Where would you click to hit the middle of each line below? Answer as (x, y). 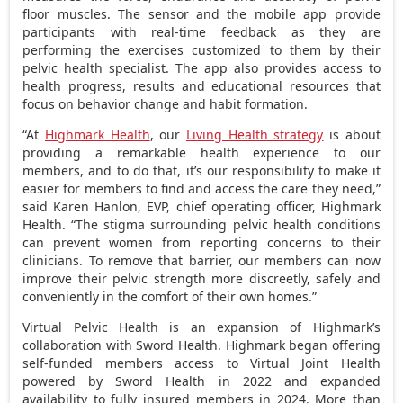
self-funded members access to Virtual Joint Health (201, 363)
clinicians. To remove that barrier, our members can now (201, 260)
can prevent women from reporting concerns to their (201, 242)
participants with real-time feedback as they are (201, 31)
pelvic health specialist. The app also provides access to (201, 67)
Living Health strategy (255, 134)
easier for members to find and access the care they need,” (201, 188)
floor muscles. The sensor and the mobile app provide (201, 13)
